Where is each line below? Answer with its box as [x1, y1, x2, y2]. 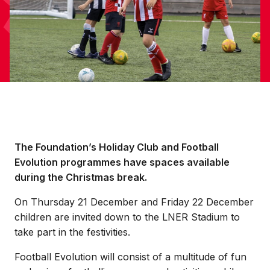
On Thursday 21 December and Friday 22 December [14, 196, 254, 208]
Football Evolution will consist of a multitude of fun [14, 251, 246, 263]
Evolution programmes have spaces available [14, 156, 230, 168]
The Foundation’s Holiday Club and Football [14, 141, 219, 153]
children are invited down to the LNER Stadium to [14, 211, 240, 223]
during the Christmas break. [14, 171, 147, 183]
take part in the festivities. [14, 226, 130, 238]
